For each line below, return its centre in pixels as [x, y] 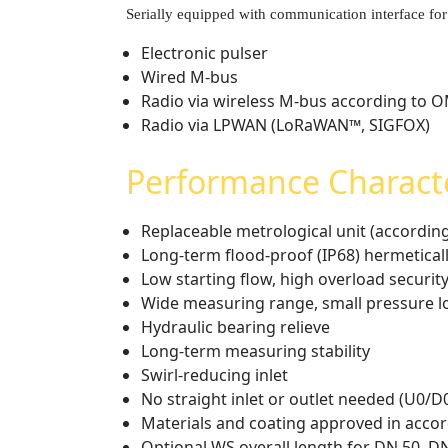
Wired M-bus [189, 76]
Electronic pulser [204, 52]
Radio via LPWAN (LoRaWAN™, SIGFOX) [285, 124]
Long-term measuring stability [255, 350]
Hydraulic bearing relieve [235, 326]
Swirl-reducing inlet [214, 374]
